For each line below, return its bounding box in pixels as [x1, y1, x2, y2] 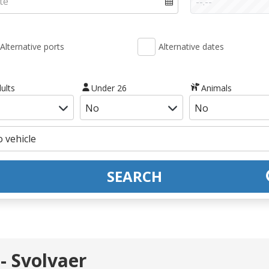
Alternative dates [159, 41, 224, 52]
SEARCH [107, 166, 162, 186]
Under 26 [91, 82, 127, 94]
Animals [201, 82, 232, 94]
